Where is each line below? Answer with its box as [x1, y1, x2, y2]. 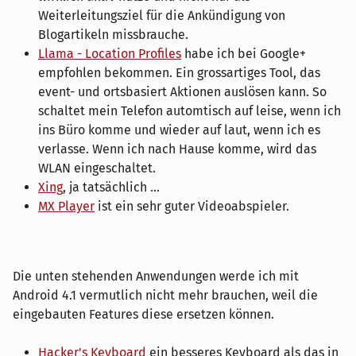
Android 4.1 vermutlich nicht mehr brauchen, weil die [13, 287, 318, 303]
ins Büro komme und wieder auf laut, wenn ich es [38, 122, 320, 137]
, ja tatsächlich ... [63, 179, 160, 195]
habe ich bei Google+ [181, 45, 306, 61]
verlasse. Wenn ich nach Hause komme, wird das [38, 141, 316, 157]
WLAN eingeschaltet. [38, 160, 156, 176]
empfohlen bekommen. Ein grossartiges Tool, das [38, 64, 320, 80]
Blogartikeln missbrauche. [38, 26, 188, 42]
